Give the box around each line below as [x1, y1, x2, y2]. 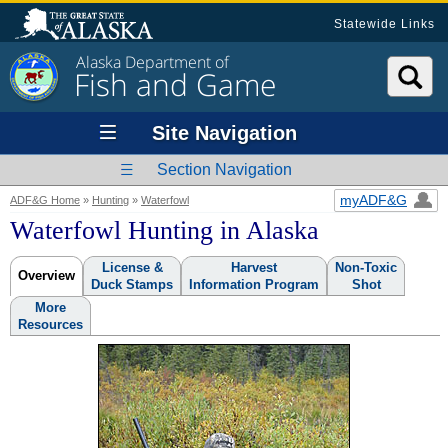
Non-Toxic [335, 260, 397, 275]
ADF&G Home [10, 194, 80, 206]
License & [101, 260, 163, 275]
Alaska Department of [76, 51, 229, 73]
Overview [18, 268, 75, 283]
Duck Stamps [91, 277, 173, 292]
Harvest [231, 260, 277, 275]
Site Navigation [151, 122, 297, 144]
